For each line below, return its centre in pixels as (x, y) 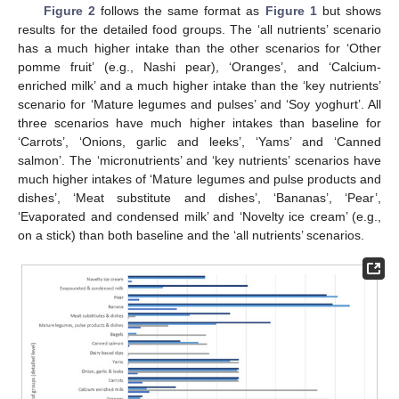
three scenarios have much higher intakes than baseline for (199, 123)
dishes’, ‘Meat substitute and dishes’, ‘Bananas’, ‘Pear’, (199, 198)
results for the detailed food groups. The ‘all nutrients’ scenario (199, 30)
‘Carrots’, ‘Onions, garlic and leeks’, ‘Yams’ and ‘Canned (199, 142)
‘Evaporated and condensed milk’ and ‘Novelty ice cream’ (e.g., (199, 217)
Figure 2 (69, 11)
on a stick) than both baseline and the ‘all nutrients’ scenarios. (191, 236)
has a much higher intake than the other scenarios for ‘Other (199, 49)
